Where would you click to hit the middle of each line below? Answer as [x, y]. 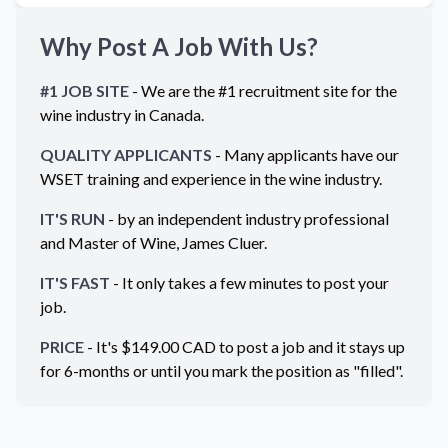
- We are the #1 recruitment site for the [263, 90]
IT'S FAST [75, 282]
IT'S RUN [72, 218]
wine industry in [94, 114]
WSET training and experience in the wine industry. [211, 178]
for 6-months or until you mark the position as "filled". [221, 370]
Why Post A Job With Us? [179, 46]
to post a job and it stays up [310, 346]
